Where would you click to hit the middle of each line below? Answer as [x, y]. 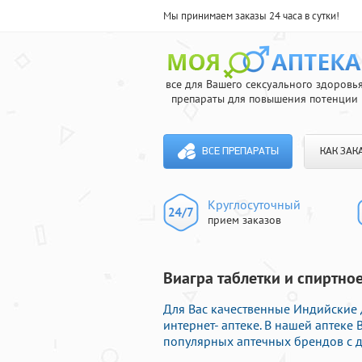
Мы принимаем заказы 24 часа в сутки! [251, 16]
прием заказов [244, 220]
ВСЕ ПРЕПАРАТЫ [240, 152]
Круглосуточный [254, 204]
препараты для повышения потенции [264, 99]
